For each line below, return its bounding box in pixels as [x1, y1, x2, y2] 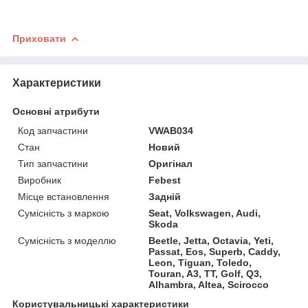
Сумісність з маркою [18, 207, 109, 219]
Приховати [12, 32, 66, 44]
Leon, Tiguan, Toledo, [148, 256, 252, 268]
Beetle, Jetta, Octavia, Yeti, [148, 234, 274, 246]
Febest [148, 174, 181, 186]
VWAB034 [148, 124, 194, 136]
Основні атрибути [12, 105, 100, 117]
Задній [148, 190, 181, 202]
